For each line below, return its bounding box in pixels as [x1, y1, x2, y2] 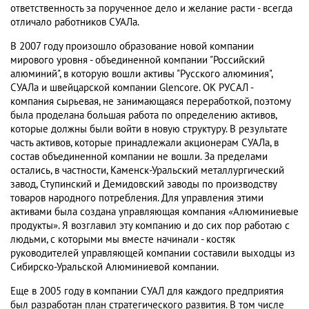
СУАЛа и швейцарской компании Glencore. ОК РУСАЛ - [10, 81, 253, 94]
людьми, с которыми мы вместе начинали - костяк [10, 233, 235, 246]
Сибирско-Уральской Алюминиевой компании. [10, 261, 219, 274]
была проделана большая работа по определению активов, [10, 109, 277, 122]
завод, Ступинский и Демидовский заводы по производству [10, 178, 277, 191]
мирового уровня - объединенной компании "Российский [10, 54, 265, 67]
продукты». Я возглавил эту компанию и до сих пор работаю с [10, 219, 290, 232]
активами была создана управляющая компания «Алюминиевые [10, 206, 299, 219]
